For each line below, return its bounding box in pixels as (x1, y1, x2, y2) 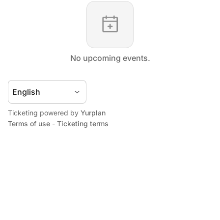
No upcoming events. (70, 53, 150, 63)
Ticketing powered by (8, 109, 81, 117)
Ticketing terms (57, 119, 109, 128)
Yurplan (81, 109, 106, 117)
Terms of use (8, 119, 50, 128)
